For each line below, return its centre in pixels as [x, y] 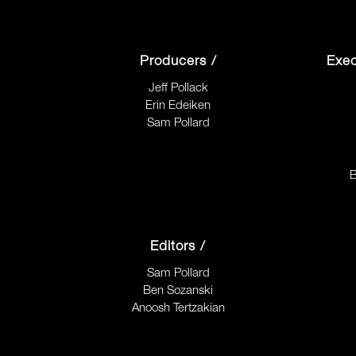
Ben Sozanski [178, 290]
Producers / [178, 61]
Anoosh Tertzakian [178, 308]
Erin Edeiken [178, 105]
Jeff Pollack [178, 88]
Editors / [178, 246]
